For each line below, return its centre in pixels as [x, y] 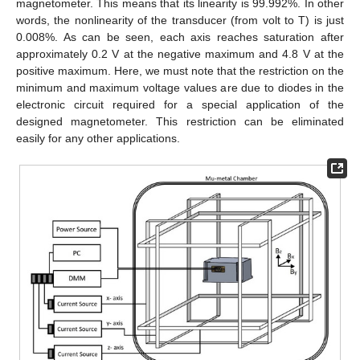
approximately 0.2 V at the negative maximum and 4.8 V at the [180, 53]
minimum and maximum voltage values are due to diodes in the [180, 87]
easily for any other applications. [98, 138]
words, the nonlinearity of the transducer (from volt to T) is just [180, 20]
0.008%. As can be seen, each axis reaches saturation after [180, 37]
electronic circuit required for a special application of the [180, 104]
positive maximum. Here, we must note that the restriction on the [180, 70]
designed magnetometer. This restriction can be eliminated [180, 121]
